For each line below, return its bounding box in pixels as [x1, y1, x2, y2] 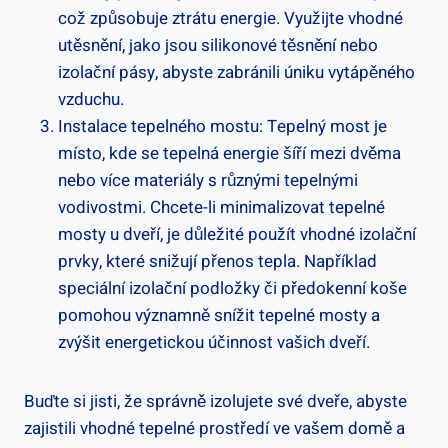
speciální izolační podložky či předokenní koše [58, 275, 407, 301]
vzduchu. [58, 86, 124, 112]
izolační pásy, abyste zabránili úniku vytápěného [58, 59, 415, 85]
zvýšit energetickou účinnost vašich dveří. [58, 329, 370, 355]
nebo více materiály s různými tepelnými [58, 167, 358, 193]
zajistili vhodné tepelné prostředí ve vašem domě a [24, 415, 405, 441]
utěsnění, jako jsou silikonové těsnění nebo [58, 32, 378, 58]
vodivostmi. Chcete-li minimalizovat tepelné [58, 194, 385, 220]
